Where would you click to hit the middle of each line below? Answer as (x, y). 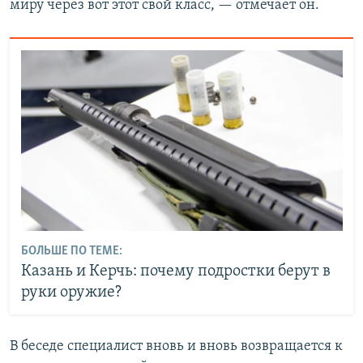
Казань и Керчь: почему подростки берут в (175, 271)
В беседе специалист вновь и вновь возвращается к (176, 346)
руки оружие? (71, 293)
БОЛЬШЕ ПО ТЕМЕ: (71, 251)
